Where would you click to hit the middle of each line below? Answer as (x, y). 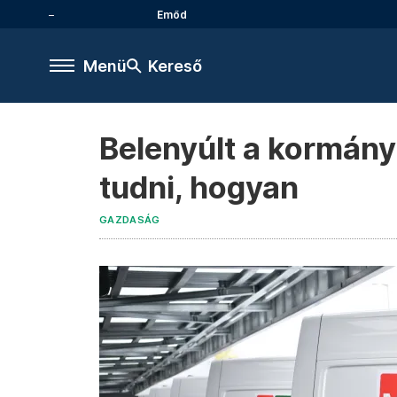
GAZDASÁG (130, 220)
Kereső (175, 66)
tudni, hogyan (199, 187)
